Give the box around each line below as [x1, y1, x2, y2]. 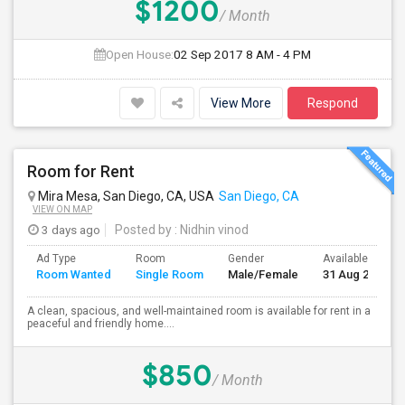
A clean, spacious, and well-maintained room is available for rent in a [27, 305, 371, 317]
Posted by [115, 222, 172, 237]
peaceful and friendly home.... [27, 317, 174, 330]
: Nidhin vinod [172, 222, 249, 237]
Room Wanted [36, 268, 111, 281]
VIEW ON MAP [33, 204, 92, 214]
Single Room [136, 268, 203, 281]
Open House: [106, 47, 174, 61]
